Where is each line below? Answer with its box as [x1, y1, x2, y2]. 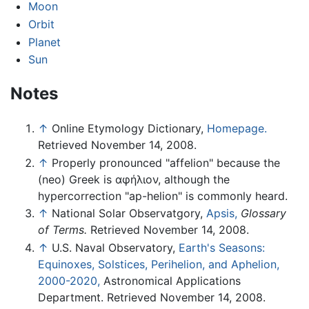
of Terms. [38, 223, 87, 237]
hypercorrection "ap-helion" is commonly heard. [38, 188, 288, 203]
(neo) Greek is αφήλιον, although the [38, 172, 230, 186]
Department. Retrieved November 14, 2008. [38, 290, 266, 304]
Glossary [241, 206, 286, 221]
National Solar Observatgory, [52, 206, 206, 221]
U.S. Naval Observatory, [52, 240, 179, 255]
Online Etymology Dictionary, [52, 121, 207, 136]
